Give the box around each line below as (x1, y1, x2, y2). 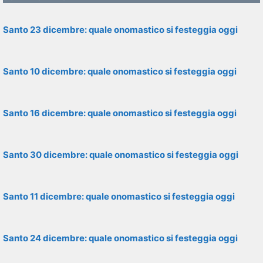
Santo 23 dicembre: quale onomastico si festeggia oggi (3, 24, 238, 35)
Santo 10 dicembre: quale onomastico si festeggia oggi (3, 66, 237, 77)
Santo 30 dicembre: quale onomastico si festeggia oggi (3, 149, 238, 160)
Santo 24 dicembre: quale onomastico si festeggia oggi (3, 232, 238, 244)
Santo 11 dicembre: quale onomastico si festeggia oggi (3, 191, 235, 202)
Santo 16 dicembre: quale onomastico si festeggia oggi (3, 107, 237, 119)
